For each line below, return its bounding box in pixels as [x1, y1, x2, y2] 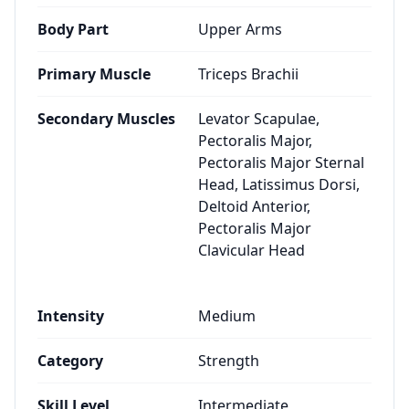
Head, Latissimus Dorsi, [198, 174, 360, 194]
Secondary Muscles [37, 109, 175, 129]
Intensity [37, 306, 104, 326]
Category [37, 351, 103, 371]
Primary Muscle [37, 64, 151, 84]
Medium [198, 306, 256, 326]
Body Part [37, 19, 109, 39]
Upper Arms [198, 19, 282, 39]
